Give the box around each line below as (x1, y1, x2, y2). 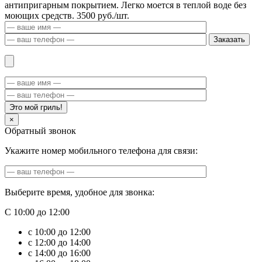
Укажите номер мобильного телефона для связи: (5, 146, 198, 156)
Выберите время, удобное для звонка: (5, 187, 154, 197)
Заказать (213, 35, 245, 44)
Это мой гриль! (9, 103, 63, 112)
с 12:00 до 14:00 (28, 237, 91, 247)
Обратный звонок (5, 126, 76, 136)
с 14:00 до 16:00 (28, 248, 91, 258)
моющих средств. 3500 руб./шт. (5, 11, 129, 20)
